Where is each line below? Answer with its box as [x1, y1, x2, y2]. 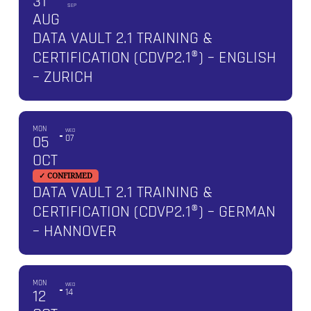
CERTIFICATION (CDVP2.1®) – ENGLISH [32, 47, 276, 68]
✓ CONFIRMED [38, 171, 92, 180]
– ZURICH [32, 66, 93, 87]
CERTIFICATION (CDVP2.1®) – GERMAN [32, 201, 276, 222]
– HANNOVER [32, 220, 117, 242]
